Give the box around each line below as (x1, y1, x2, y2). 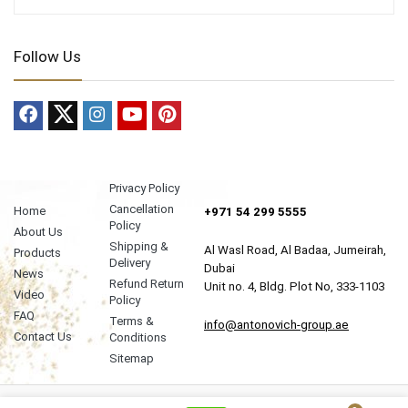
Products (14, 246, 61, 260)
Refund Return (108, 277, 184, 291)
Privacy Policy (108, 181, 179, 196)
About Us (14, 225, 63, 240)
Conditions (108, 331, 167, 345)
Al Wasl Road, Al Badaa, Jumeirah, (204, 243, 386, 258)
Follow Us (14, 47, 81, 66)
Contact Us (14, 330, 72, 344)
